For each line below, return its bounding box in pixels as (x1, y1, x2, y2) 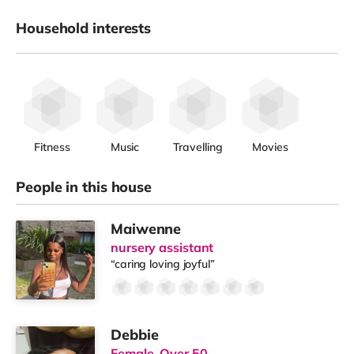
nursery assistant (111, 239, 214, 256)
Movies (252, 140, 288, 155)
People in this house (16, 178, 152, 197)
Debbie (111, 326, 159, 345)
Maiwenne (111, 220, 182, 239)
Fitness (34, 140, 70, 155)
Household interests (16, 19, 152, 38)
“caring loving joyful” (111, 257, 215, 272)
